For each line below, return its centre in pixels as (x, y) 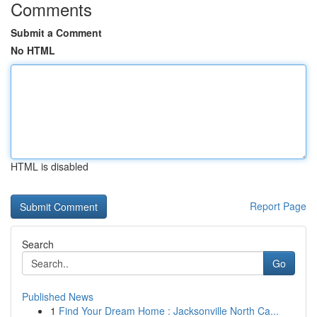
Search (38, 244)
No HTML (33, 50)
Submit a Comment (56, 33)
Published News (58, 296)
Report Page (278, 206)
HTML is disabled (50, 166)
